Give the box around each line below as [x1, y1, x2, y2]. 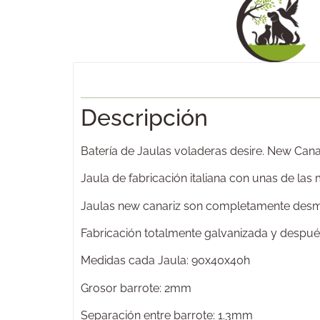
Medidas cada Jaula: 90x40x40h [81, 254, 250, 268]
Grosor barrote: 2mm [81, 281, 191, 295]
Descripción [81, 104, 208, 131]
